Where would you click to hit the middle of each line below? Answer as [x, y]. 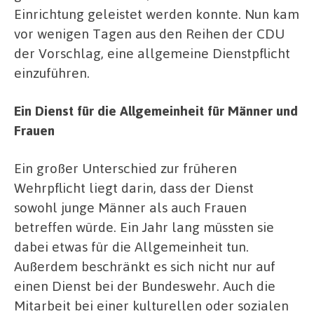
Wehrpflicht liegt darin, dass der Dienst [134, 187]
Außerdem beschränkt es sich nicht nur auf [145, 266]
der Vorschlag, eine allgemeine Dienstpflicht [152, 53]
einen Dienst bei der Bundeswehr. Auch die [145, 285]
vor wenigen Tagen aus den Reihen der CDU [149, 34]
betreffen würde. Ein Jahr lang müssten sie [144, 226]
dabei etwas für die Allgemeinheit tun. [131, 246]
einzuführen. [52, 73]
